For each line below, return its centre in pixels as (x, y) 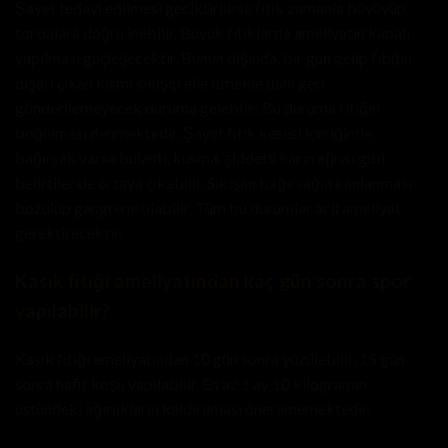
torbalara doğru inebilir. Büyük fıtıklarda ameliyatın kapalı (212, 32)
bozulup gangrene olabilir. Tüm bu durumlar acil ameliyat (208, 207)
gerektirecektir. (68, 232)
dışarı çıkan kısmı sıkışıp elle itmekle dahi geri (170, 82)
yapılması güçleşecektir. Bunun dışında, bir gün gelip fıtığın (213, 57)
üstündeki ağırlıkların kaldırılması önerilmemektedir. (192, 409)
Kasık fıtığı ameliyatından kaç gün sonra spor (213, 280)
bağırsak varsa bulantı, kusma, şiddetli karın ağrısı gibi (200, 157)
